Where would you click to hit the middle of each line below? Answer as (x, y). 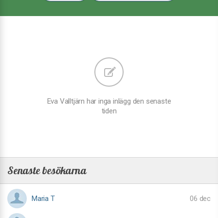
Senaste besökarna (47, 170)
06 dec (200, 199)
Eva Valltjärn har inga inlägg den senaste (109, 101)
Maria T (43, 199)
